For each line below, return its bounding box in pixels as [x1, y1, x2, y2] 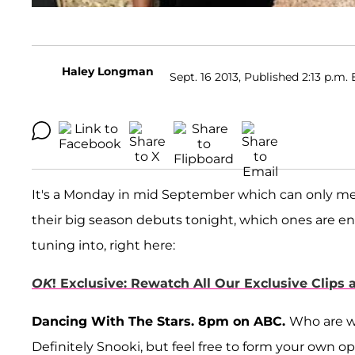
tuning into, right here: [32, 238, 175, 254]
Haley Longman [62, 64, 154, 79]
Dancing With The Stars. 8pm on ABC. [32, 314, 289, 330]
